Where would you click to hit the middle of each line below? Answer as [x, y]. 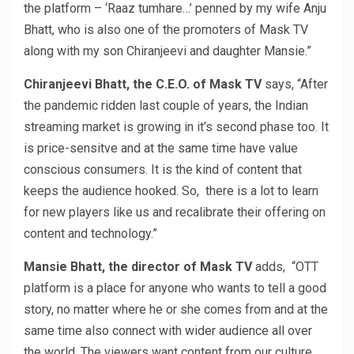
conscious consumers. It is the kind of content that [163, 169]
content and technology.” [90, 233]
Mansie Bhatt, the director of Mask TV [138, 266]
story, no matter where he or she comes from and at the [176, 309]
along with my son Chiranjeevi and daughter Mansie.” [168, 51]
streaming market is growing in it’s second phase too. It [176, 126]
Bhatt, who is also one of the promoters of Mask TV [166, 29]
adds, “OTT [285, 266]
